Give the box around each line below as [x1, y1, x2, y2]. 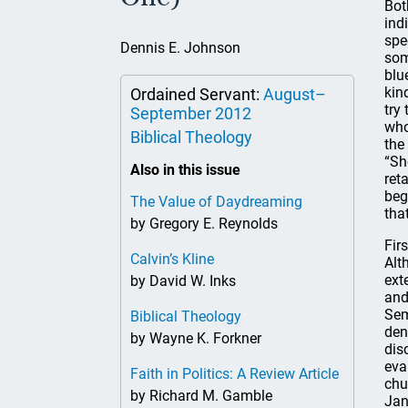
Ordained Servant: [130, 85, 263, 104]
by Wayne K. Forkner [130, 330, 261, 347]
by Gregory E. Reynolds [130, 215, 278, 232]
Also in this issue [130, 161, 240, 178]
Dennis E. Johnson [120, 39, 240, 56]
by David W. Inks [130, 272, 236, 290]
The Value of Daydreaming [130, 193, 302, 210]
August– [263, 85, 326, 104]
